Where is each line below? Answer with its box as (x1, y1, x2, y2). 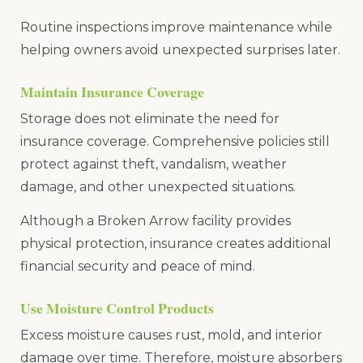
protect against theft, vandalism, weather (20, 156, 287, 172)
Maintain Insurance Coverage (20, 81, 204, 103)
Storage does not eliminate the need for (20, 110, 280, 126)
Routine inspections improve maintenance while (20, 19, 332, 35)
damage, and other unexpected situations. (20, 178, 296, 194)
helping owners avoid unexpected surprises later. (20, 41, 340, 58)
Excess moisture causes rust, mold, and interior (20, 327, 322, 344)
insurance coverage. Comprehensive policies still (20, 133, 330, 149)
